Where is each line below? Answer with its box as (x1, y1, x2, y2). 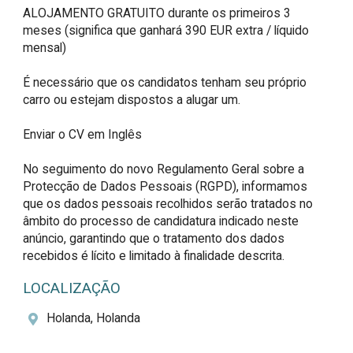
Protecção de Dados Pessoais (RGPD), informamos (23, 178, 308, 194)
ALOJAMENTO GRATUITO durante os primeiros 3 (23, 5, 292, 20)
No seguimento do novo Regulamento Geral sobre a (23, 161, 305, 176)
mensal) (23, 39, 67, 55)
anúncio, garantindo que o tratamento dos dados (23, 230, 285, 246)
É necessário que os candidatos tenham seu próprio (23, 74, 307, 90)
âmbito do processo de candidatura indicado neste (23, 213, 299, 229)
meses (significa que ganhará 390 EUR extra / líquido (23, 22, 310, 38)
